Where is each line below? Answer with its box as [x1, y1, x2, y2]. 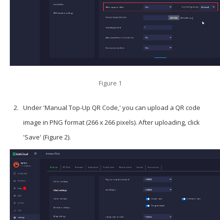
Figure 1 [98, 79, 122, 88]
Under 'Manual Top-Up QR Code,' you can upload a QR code [23, 103, 200, 112]
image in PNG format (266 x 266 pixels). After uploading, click [23, 118, 200, 127]
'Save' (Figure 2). [23, 133, 71, 142]
